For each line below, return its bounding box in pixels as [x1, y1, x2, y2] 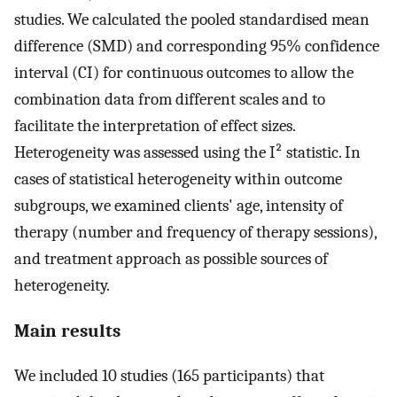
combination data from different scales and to [14, 89, 325, 109]
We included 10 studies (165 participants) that [14, 366, 324, 386]
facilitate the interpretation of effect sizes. [14, 115, 295, 136]
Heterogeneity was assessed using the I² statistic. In [14, 142, 361, 162]
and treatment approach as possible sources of [14, 248, 328, 269]
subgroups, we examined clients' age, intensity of [14, 195, 343, 215]
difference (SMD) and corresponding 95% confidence [14, 35, 379, 56]
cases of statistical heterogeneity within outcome [14, 168, 342, 189]
